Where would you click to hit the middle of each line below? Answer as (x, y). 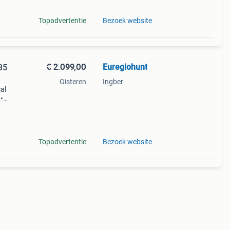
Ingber (113, 82)
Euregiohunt (125, 67)
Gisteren (73, 82)
